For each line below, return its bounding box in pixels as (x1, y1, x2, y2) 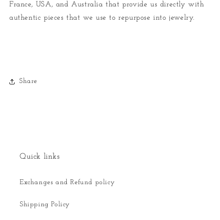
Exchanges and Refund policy (20, 178, 115, 186)
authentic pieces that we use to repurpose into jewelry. (9, 14, 195, 22)
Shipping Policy (20, 200, 70, 208)
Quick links (20, 152, 60, 161)
